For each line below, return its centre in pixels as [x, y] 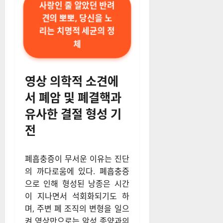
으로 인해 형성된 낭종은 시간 [77, 184]
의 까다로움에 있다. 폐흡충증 [77, 171]
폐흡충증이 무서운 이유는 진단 [77, 159]
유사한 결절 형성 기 [73, 113]
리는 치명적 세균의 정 [77, 31]
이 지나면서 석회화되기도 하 [77, 196]
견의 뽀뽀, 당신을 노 [77, 18]
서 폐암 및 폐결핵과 [73, 97]
